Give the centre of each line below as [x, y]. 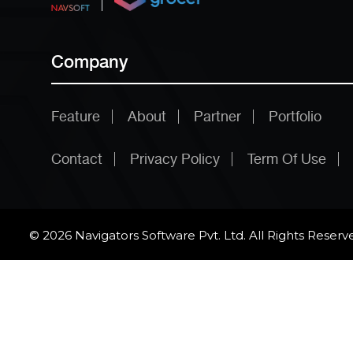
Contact [77, 158]
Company [89, 61]
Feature [76, 116]
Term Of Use [287, 158]
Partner [217, 116]
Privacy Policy [175, 158]
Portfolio [295, 116]
